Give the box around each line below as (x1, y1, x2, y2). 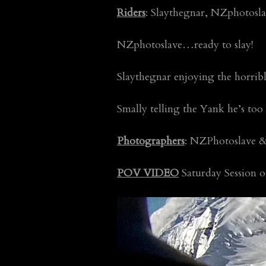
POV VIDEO (117, 166, 179, 180)
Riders (117, 5, 145, 20)
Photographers (117, 134, 185, 148)
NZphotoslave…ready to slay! (117, 37, 253, 52)
